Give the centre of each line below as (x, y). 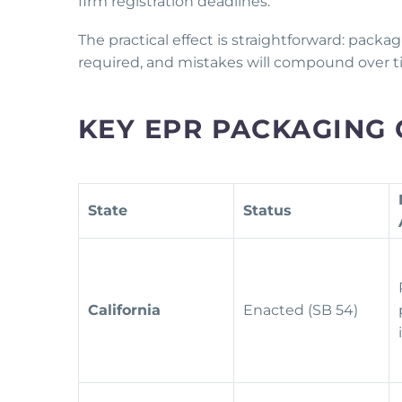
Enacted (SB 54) (302, 310)
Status (267, 211)
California (124, 310)
